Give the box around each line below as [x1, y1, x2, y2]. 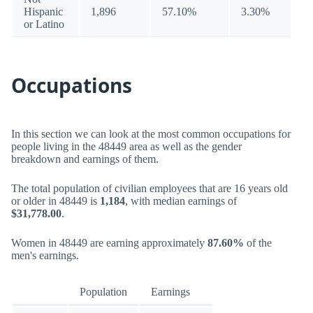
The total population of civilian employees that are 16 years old [11, 182, 288, 194]
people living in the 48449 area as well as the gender [11, 140, 242, 152]
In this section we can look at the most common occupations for [11, 128, 291, 140]
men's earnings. [11, 249, 79, 261]
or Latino [24, 18, 64, 30]
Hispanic [24, 6, 63, 17]
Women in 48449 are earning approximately [11, 237, 208, 249]
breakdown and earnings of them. [11, 153, 159, 165]
